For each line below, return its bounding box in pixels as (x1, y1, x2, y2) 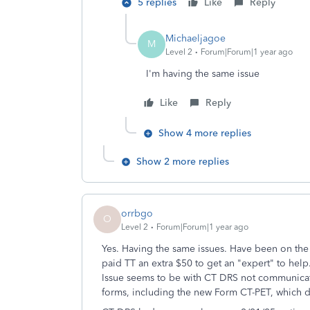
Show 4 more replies (158, 127, 251, 139)
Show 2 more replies (136, 156, 229, 167)
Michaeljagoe (165, 32, 226, 44)
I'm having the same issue (146, 68, 259, 80)
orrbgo (121, 207, 153, 219)
